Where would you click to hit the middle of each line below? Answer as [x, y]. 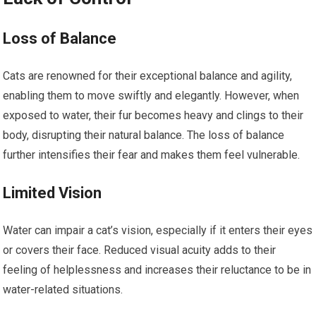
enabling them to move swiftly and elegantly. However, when [151, 95]
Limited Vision [53, 193]
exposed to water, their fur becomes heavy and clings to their [153, 115]
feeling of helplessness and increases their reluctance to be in [157, 269]
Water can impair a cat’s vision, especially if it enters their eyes [158, 230]
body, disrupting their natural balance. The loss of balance [144, 135]
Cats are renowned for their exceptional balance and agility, [148, 75]
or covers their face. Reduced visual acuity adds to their [140, 250]
